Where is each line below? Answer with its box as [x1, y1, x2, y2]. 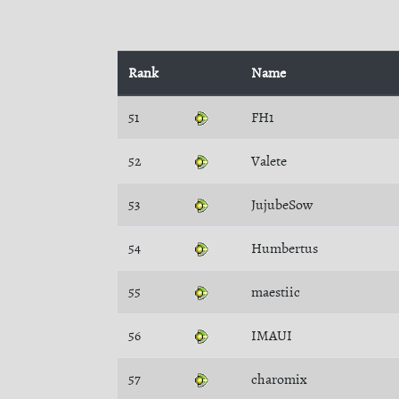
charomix [251, 370, 307, 389]
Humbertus [251, 239, 318, 258]
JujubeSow [251, 195, 313, 215]
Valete [251, 151, 287, 171]
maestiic [251, 282, 300, 302]
